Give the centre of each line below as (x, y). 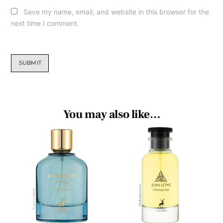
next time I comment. (45, 23)
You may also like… (111, 114)
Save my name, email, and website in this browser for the (116, 12)
